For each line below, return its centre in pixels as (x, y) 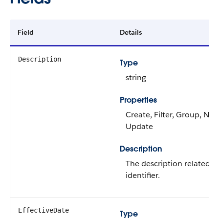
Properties (138, 100)
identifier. (143, 175)
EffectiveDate (44, 210)
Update (139, 126)
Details (131, 32)
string (136, 77)
